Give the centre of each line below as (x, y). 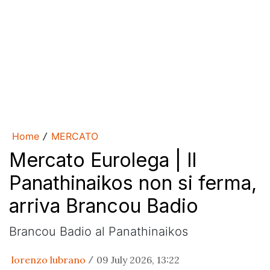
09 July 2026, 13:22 (138, 260)
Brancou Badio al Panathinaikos (99, 231)
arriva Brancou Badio (104, 206)
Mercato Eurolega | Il (103, 160)
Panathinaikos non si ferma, (133, 183)
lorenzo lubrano (49, 260)
